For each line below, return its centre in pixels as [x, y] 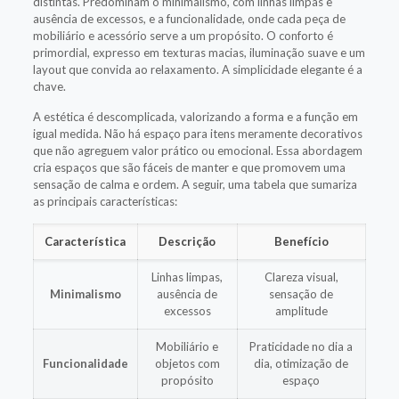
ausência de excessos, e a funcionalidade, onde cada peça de [189, 18]
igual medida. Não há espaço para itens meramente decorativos [197, 133]
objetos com [187, 363]
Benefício [301, 241]
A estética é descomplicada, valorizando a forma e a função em [195, 116]
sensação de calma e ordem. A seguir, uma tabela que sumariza [195, 184]
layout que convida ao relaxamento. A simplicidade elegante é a [197, 69]
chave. [49, 86]
